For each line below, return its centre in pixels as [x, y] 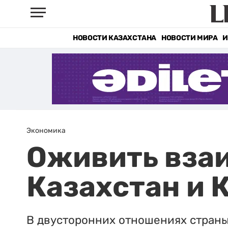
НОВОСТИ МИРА [190, 38]
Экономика [46, 130]
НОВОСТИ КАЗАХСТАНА [115, 38]
